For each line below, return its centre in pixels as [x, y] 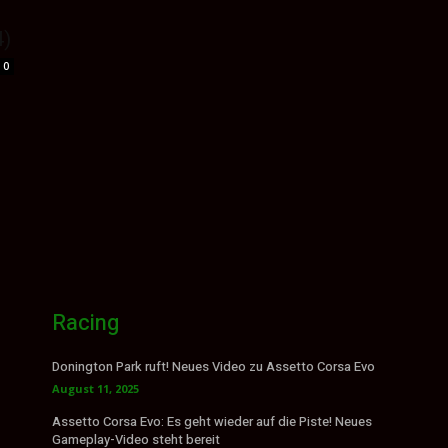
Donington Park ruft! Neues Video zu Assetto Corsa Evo [213, 367]
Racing [85, 323]
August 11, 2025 [95, 389]
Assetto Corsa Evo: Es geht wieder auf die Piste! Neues [212, 422]
